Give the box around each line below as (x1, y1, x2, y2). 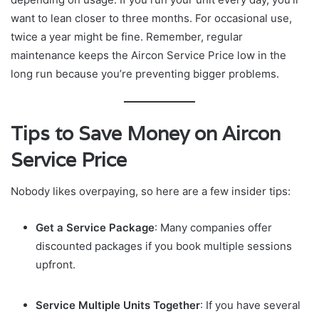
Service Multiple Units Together (36, 298, 200, 313)
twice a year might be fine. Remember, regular (11, 30, 243, 44)
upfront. (36, 258, 75, 272)
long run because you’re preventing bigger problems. (11, 67, 279, 81)
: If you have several (200, 298, 300, 313)
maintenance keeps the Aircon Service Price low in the (11, 48, 286, 63)
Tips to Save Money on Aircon (11, 120, 281, 146)
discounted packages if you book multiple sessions (36, 239, 292, 253)
